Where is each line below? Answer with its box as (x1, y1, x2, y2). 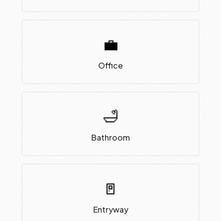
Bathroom (91, 132, 130, 143)
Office (98, 60, 123, 71)
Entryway (93, 204, 128, 215)
